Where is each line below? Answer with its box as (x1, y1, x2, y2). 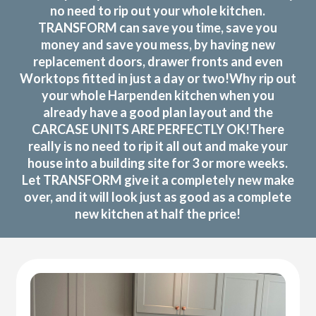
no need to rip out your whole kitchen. (50, 2, 266, 18)
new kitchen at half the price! (75, 205, 241, 221)
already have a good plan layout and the (42, 104, 273, 120)
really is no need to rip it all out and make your (28, 138, 288, 154)
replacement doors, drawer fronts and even (32, 53, 283, 69)
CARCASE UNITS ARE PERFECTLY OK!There (31, 121, 284, 137)
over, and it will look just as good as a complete (24, 188, 292, 205)
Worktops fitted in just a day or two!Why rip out (19, 70, 296, 86)
